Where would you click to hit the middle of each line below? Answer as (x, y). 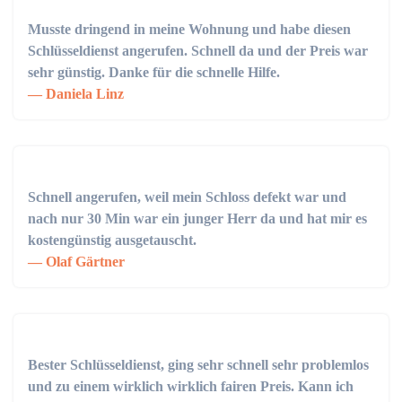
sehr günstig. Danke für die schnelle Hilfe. (154, 72)
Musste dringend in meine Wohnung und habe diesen (189, 29)
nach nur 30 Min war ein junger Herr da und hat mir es (197, 218)
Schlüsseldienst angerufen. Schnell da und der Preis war (198, 51)
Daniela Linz (83, 94)
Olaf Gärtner (83, 262)
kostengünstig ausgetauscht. (112, 240)
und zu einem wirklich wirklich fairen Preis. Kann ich (191, 386)
